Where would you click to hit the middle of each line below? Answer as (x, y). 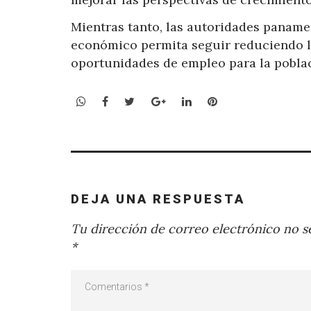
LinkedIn (214, 100)
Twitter (155, 100)
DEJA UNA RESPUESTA (158, 199)
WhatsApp (113, 100)
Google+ (187, 100)
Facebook (133, 100)
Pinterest (241, 100)
